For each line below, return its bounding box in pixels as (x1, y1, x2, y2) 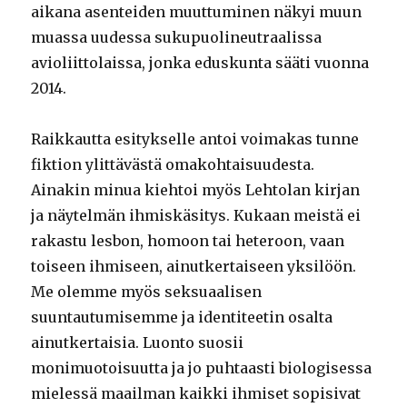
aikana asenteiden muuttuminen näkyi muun (31, 3, 362, 22)
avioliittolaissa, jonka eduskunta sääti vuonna (31, 54, 370, 73)
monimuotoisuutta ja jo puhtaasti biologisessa (31, 359, 372, 378)
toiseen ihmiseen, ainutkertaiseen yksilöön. (31, 257, 357, 276)
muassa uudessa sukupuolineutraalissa (31, 28, 323, 47)
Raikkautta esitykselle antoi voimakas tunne (31, 130, 360, 149)
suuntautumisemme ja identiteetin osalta (31, 308, 333, 327)
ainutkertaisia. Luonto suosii (31, 333, 244, 352)
